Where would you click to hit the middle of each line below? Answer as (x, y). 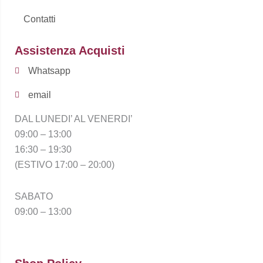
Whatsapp (49, 71)
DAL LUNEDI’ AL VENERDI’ (74, 119)
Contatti (40, 19)
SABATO (34, 197)
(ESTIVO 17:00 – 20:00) (65, 165)
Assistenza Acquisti (70, 51)
